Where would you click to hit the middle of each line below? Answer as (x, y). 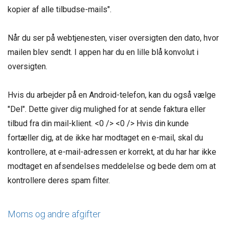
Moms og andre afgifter (54, 214)
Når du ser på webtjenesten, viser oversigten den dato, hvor (113, 38)
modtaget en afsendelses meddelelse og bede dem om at (112, 166)
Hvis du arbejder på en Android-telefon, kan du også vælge (112, 95)
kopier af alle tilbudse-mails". (60, 9)
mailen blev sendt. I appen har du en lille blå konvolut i (103, 52)
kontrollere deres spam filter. (59, 180)
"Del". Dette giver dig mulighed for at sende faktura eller (107, 109)
